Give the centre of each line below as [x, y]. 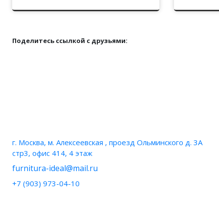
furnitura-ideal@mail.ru [55, 168]
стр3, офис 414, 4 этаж [52, 153]
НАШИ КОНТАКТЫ [52, 122]
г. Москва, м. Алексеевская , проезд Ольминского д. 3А [107, 142]
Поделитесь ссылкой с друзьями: [70, 41]
